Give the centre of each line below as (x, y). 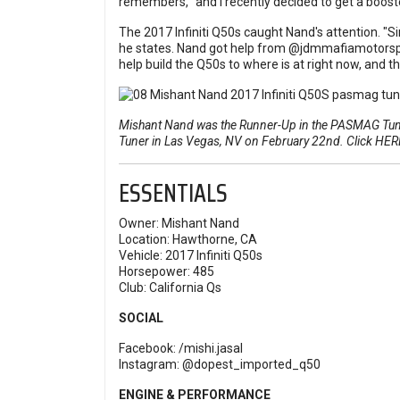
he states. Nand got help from (204, 49)
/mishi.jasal (211, 349)
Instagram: (150, 365)
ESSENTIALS (173, 193)
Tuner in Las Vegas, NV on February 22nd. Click (247, 142)
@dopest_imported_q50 (251, 365)
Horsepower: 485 (167, 272)
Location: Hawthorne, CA (188, 240)
